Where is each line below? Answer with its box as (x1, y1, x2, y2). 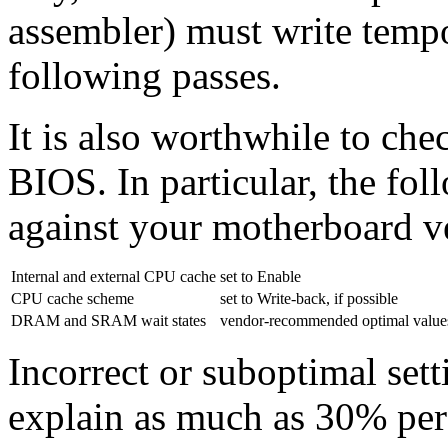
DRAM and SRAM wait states (11, 311, 206, 329)
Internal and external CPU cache (11, 267, 216, 285)
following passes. (8, 53, 281, 97)
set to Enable (220, 267, 301, 285)
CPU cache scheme (11, 289, 134, 307)
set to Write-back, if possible (220, 289, 398, 307)
